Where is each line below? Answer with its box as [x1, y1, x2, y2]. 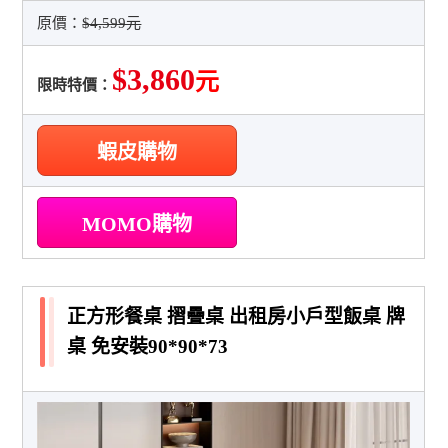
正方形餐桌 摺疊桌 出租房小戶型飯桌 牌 [67, 305, 406, 327]
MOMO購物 [82, 212, 193, 235]
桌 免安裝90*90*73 [67, 335, 229, 357]
